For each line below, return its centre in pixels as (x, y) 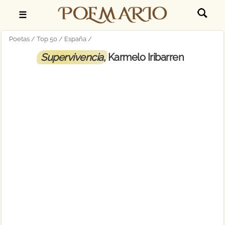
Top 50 (47, 39)
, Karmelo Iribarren (144, 57)
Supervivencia (72, 57)
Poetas (20, 39)
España (76, 39)
